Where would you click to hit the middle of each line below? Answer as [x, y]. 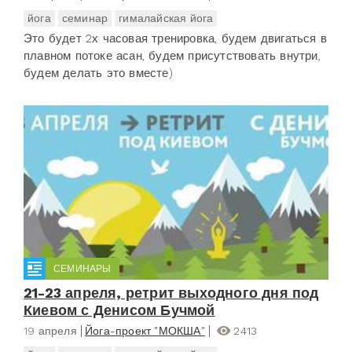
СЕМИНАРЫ [82, 268]
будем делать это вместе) [98, 73]
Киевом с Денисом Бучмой [119, 310]
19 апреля [50, 330]
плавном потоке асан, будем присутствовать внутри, [172, 56]
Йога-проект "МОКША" [145, 330]
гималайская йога [166, 18]
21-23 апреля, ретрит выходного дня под [171, 292]
